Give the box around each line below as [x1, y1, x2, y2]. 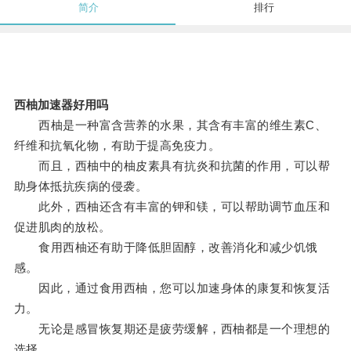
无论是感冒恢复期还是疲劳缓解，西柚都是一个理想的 [13, 322, 331, 336]
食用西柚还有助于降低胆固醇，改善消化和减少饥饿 [13, 241, 318, 255]
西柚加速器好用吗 [13, 98, 108, 112]
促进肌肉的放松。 [13, 220, 111, 234]
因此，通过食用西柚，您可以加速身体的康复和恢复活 [13, 281, 331, 295]
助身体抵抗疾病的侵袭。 [13, 179, 148, 194]
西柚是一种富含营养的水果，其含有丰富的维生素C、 [13, 118, 327, 132]
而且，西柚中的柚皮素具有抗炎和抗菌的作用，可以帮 [13, 159, 331, 173]
